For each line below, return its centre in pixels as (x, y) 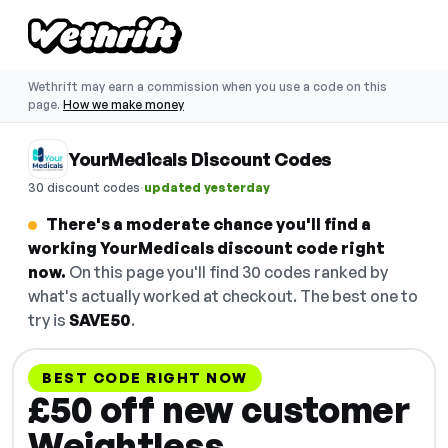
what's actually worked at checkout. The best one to (223, 296)
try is (48, 320)
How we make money (123, 104)
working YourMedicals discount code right (206, 248)
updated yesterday (207, 187)
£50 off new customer (218, 409)
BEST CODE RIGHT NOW (145, 377)
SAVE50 (100, 320)
